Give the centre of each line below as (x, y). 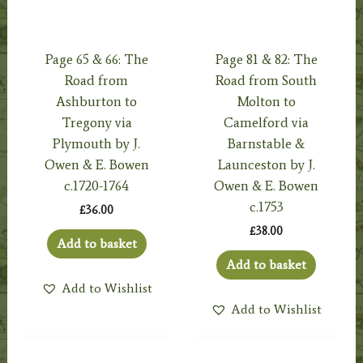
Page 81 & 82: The (266, 59)
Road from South (267, 80)
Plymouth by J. (97, 143)
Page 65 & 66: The (96, 59)
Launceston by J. (266, 164)
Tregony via (96, 122)
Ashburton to (97, 101)
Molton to (266, 101)
